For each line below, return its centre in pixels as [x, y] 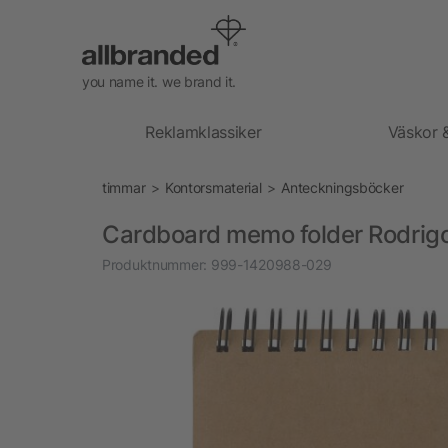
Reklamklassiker [203, 131]
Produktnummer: [155, 264]
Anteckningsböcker [342, 187]
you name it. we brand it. [159, 81]
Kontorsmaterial [213, 187]
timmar [124, 187]
